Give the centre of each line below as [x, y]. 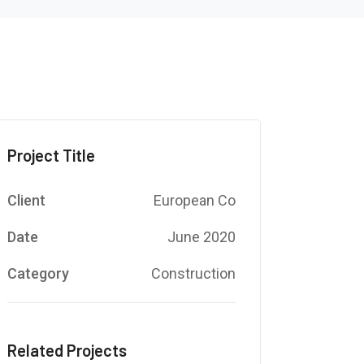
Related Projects [67, 350]
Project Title [51, 155]
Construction [193, 273]
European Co [194, 200]
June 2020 [201, 237]
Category [38, 273]
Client [26, 200]
